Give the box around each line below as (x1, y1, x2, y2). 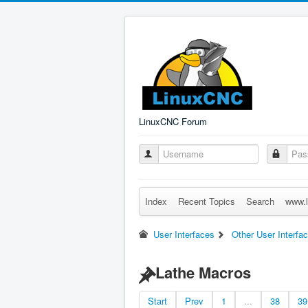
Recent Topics (178, 195, 235, 208)
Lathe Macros (155, 261, 251, 283)
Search (246, 195, 274, 208)
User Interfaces (153, 228, 215, 241)
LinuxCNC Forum (139, 115, 207, 128)
